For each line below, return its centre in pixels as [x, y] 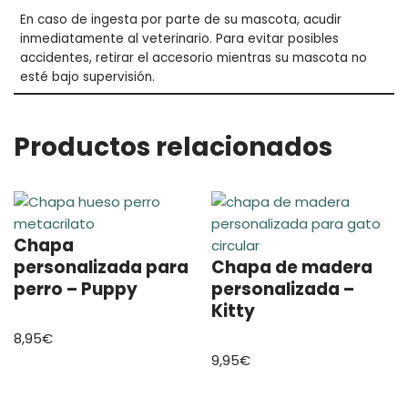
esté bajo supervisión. [87, 77]
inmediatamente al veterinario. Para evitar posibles [179, 39]
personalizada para [101, 267]
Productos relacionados [173, 147]
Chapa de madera [292, 267]
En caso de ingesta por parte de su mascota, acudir [180, 20]
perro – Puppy [76, 289]
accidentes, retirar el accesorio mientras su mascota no [193, 58]
